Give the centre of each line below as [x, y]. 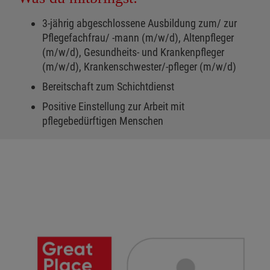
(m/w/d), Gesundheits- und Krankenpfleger [133, 52]
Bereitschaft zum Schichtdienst [108, 87]
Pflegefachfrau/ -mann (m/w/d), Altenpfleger [138, 38]
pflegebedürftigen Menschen [103, 121]
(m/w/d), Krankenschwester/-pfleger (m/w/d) [139, 67]
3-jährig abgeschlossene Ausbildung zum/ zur [140, 24]
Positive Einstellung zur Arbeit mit [113, 107]
